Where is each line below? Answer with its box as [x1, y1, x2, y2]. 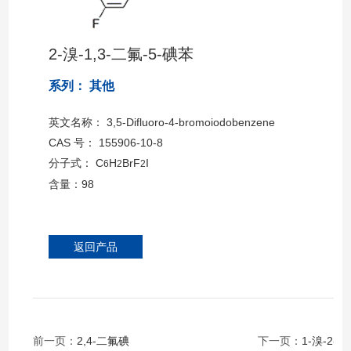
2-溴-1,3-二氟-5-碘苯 [49, 45, 194, 63]
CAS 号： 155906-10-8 [49, 136, 164, 150]
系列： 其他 [49, 79, 115, 93]
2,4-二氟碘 [77, 335, 130, 348]
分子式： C [49, 157, 104, 170]
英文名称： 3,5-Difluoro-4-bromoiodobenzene [49, 116, 276, 129]
